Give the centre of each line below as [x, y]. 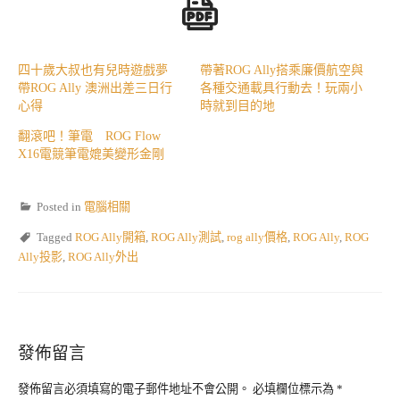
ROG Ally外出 [103, 256]
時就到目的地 [244, 105]
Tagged [56, 237]
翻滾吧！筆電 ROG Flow [89, 136]
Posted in [60, 206]
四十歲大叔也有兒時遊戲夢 [93, 70]
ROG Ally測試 [186, 237]
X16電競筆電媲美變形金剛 [91, 154]
